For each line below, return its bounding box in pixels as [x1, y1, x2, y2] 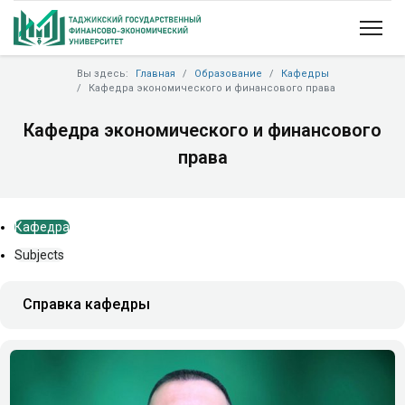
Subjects [14, 247, 64, 262]
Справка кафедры [23, 295, 150, 313]
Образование [193, 67, 262, 80]
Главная [135, 67, 175, 80]
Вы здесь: [76, 67, 134, 80]
